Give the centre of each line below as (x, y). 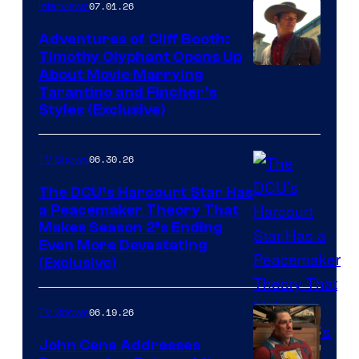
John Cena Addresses (119, 346)
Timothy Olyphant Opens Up (140, 57)
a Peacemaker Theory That (139, 210)
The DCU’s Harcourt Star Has (146, 193)
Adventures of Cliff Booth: (134, 40)
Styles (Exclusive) (102, 110)
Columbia (285, 124)
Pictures (280, 148)
